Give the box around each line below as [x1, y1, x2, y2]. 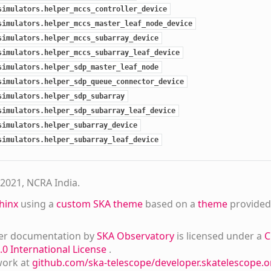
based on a [142, 197, 198, 211]
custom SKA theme [56, 197, 143, 211]
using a [18, 197, 56, 211]
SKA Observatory [96, 229, 177, 243]
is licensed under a [176, 229, 264, 243]
